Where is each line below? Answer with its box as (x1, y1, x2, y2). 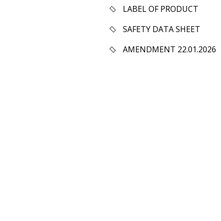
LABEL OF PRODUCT (123, 3, 198, 14)
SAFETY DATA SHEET (123, 24, 200, 35)
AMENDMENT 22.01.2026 (123, 44, 216, 55)
